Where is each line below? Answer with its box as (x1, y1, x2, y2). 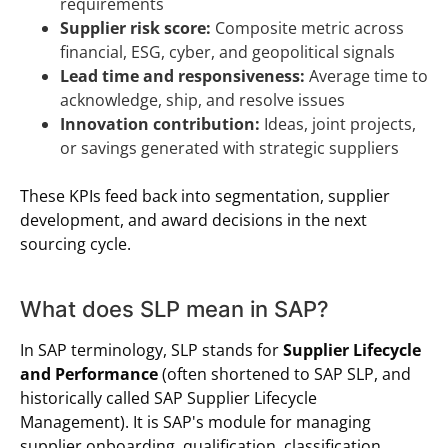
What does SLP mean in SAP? (20, 296, 329, 323)
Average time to (305, 65, 428, 88)
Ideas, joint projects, (260, 113, 416, 136)
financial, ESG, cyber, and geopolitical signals (60, 41, 395, 64)
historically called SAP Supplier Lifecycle (20, 387, 317, 410)
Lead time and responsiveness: (60, 65, 305, 88)
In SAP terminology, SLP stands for (20, 339, 283, 362)
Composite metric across (211, 17, 404, 40)
